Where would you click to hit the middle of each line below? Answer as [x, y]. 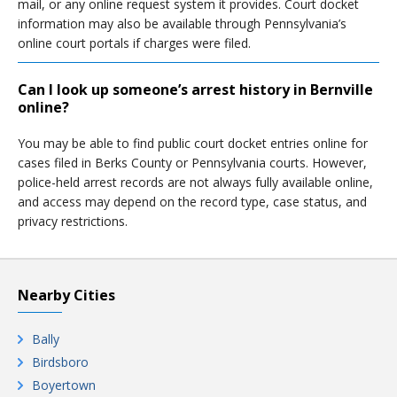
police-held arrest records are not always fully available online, [195, 182]
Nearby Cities [66, 295]
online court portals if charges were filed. [134, 43]
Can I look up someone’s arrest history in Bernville [195, 90]
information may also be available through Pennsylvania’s [182, 23]
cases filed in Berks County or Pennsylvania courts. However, [192, 163]
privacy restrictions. [73, 221]
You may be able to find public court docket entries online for [193, 143]
